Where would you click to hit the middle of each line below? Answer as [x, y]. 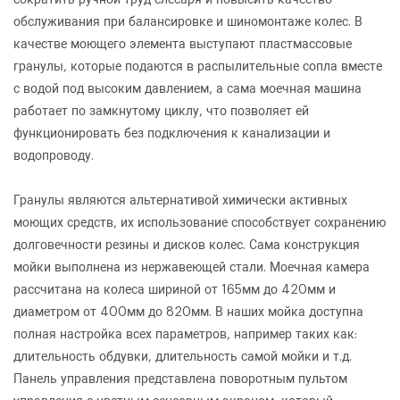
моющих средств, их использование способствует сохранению [200, 223]
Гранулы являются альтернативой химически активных [180, 200]
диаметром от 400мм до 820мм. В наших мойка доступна [188, 312]
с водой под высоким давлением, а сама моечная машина [187, 89]
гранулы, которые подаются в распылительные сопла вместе [198, 67]
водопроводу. [54, 156]
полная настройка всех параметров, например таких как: [185, 334]
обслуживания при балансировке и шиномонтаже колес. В [188, 22]
